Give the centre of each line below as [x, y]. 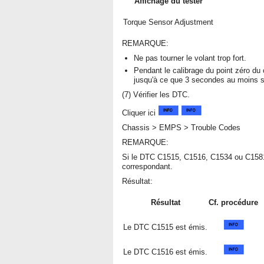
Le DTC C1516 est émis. [165, 252]
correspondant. [147, 166]
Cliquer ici [140, 113]
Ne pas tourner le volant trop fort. [190, 58]
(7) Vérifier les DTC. [156, 95]
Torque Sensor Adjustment [168, 22]
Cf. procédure [233, 202]
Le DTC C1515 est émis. [165, 227]
